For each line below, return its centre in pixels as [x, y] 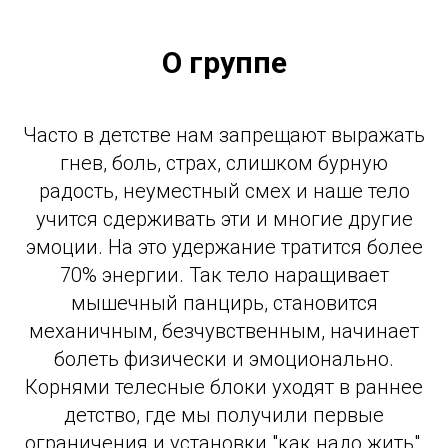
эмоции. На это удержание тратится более [224, 247]
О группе [224, 62]
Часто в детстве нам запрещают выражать [224, 135]
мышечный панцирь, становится [224, 303]
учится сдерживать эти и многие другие [224, 219]
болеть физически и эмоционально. [224, 359]
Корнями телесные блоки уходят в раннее [224, 387]
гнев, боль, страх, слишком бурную [224, 163]
